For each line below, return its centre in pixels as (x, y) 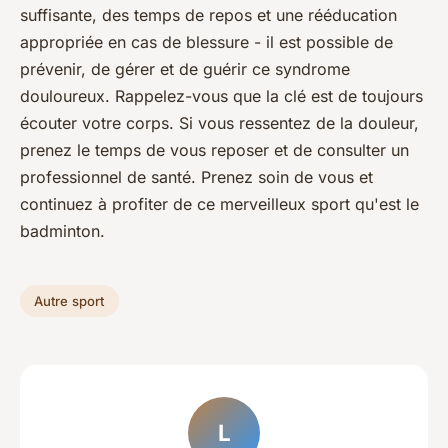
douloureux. (67, 96)
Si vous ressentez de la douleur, (296, 123)
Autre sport (69, 301)
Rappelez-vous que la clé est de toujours (269, 96)
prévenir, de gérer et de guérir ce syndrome (185, 69)
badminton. (62, 231)
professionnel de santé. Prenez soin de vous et (196, 177)
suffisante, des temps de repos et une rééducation (208, 15)
